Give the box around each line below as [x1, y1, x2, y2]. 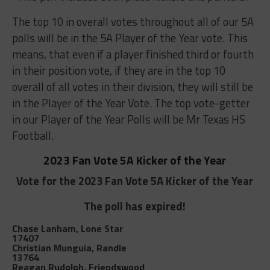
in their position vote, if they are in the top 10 [11, 61, 225, 79]
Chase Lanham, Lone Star [11, 221, 123, 236]
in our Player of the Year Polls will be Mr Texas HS [11, 110, 245, 128]
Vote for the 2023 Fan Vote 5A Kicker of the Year [16, 172, 254, 189]
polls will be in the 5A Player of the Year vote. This [11, 29, 248, 46]
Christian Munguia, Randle [11, 240, 127, 255]
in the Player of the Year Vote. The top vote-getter [11, 94, 250, 111]
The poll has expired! [84, 197, 186, 215]
